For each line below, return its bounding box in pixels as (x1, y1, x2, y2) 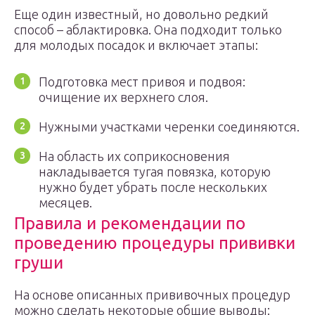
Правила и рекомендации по (14, 214, 245, 233)
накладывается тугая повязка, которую (39, 165, 271, 179)
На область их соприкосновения (39, 149, 230, 163)
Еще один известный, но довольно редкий (14, 7, 269, 21)
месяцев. (39, 195, 92, 210)
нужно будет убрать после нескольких (39, 180, 267, 194)
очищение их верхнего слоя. (39, 90, 208, 104)
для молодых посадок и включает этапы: (14, 38, 258, 52)
